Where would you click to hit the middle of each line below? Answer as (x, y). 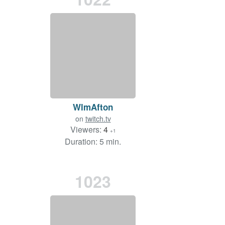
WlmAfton (93, 107)
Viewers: (87, 130)
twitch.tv (98, 119)
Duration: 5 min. (93, 142)
